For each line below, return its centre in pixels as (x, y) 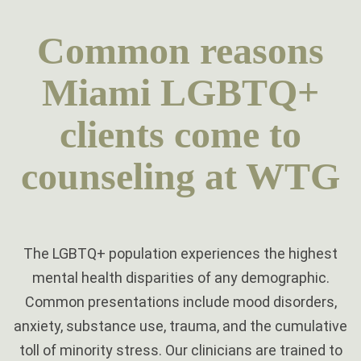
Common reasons (180, 50)
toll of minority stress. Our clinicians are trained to (180, 351)
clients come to (180, 134)
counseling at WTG (180, 176)
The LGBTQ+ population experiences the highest (180, 254)
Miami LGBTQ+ (180, 92)
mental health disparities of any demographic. (180, 278)
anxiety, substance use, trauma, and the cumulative (180, 326)
